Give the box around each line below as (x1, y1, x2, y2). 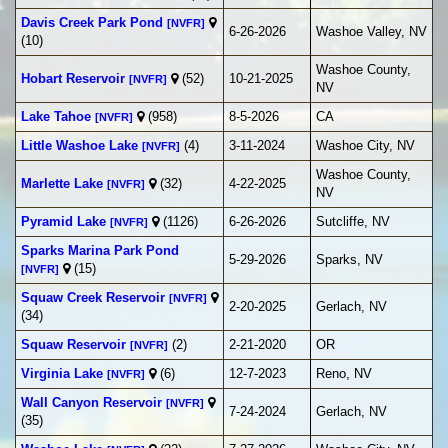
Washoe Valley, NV (316, 24, 427, 40)
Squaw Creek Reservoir (21, 290, 165, 306)
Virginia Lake (21, 366, 103, 382)
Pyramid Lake (21, 214, 106, 230)
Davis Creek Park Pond (21, 15, 163, 31)
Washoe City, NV (316, 138, 415, 154)
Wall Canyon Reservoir (21, 395, 162, 411)
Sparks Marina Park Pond (21, 243, 179, 259)
